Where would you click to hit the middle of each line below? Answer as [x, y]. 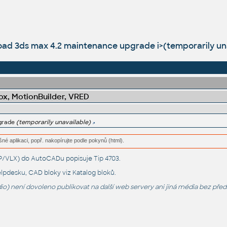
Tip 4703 [106, 159]
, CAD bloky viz [49, 173]
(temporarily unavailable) [53, 122]
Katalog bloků [93, 173]
